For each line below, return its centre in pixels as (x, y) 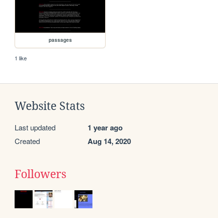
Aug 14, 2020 (109, 141)
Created (27, 141)
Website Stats (50, 106)
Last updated (35, 127)
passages (60, 40)
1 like (21, 58)
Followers (40, 174)
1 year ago (105, 128)
